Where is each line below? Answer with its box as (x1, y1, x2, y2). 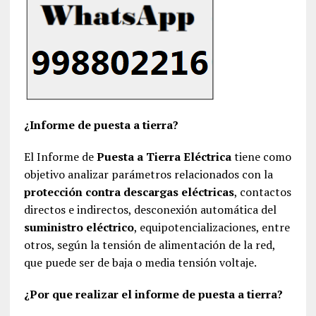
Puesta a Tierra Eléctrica (96, 149, 231, 165)
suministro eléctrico (23, 219, 134, 236)
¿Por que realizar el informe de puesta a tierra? (23, 286, 283, 303)
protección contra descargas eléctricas (23, 184, 234, 200)
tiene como (231, 149, 291, 165)
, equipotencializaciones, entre (133, 219, 290, 236)
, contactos (233, 184, 291, 200)
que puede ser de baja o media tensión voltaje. (23, 255, 257, 271)
